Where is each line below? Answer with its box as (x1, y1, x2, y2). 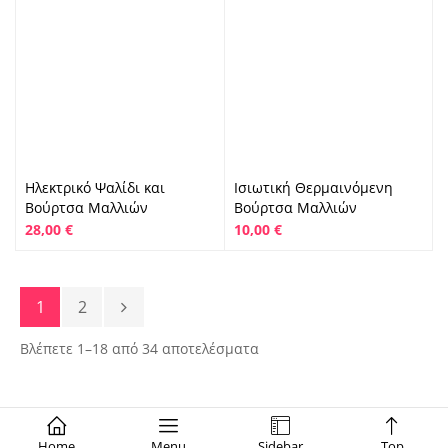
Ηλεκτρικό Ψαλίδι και (25, 177, 165, 197)
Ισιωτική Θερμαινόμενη (233, 177, 393, 197)
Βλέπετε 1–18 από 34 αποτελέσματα (20, 338, 259, 358)
